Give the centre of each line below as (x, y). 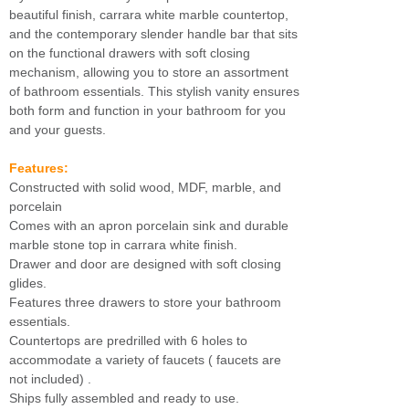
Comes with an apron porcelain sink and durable (149, 225)
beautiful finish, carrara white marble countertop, (149, 15)
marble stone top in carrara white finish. (123, 245)
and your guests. (58, 130)
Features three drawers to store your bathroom (145, 302)
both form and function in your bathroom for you (147, 110)
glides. (28, 283)
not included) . (50, 379)
